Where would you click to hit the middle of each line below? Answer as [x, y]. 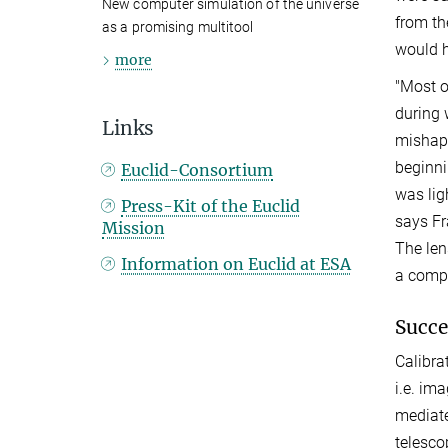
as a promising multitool [178, 27]
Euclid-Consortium [197, 170]
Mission [133, 228]
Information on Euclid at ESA [236, 264]
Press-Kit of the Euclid [211, 206]
